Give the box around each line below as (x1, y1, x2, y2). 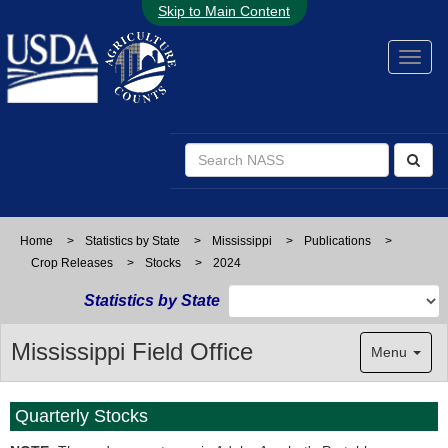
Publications (304, 234, 371, 248)
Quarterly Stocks (15, 406, 148, 426)
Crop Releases (31, 256, 113, 270)
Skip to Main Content (158, 3, 290, 19)
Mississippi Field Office (11, 338, 253, 365)
